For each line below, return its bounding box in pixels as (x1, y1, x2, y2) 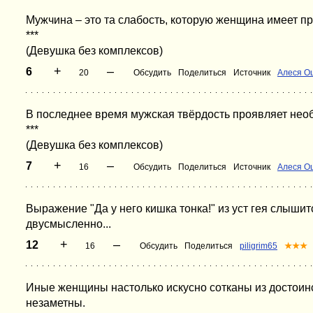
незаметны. (26, 297, 85, 309)
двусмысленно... (26, 218, 111, 230)
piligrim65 (240, 241, 277, 251)
